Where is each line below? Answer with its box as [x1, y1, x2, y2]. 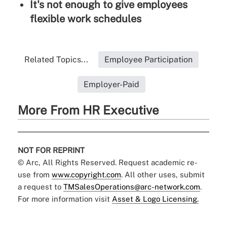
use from [17, 170, 52, 179]
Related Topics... [24, 55, 88, 65]
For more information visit [17, 195, 112, 204]
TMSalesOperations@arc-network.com [63, 182, 200, 192]
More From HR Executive [17, 103, 159, 118]
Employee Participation [104, 55, 193, 65]
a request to [17, 182, 63, 192]
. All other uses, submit [121, 170, 205, 179]
